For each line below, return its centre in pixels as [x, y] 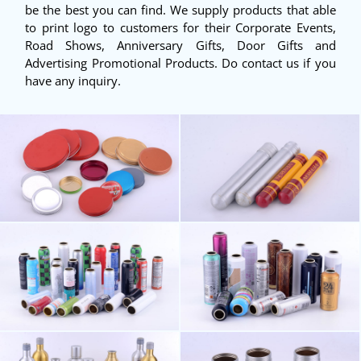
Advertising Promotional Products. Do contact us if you [180, 63]
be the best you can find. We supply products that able [180, 10]
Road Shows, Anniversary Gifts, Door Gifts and [180, 45]
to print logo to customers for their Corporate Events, [180, 27]
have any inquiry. [73, 81]
